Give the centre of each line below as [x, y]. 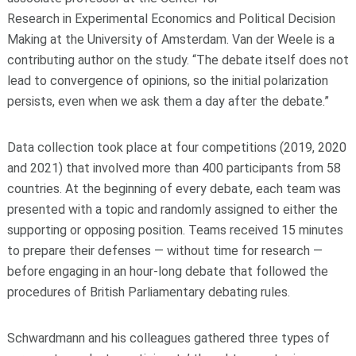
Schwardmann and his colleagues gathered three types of [168, 339]
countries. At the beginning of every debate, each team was [174, 189]
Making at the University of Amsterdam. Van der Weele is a [170, 40]
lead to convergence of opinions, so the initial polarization [167, 81]
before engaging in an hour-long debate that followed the [167, 272]
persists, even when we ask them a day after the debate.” [168, 102]
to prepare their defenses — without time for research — [164, 251]
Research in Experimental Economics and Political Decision [171, 19]
